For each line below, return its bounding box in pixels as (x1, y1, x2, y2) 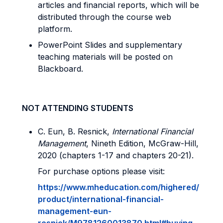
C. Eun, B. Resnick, (38, 126, 112, 136)
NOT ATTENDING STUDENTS (22, 103, 133, 113)
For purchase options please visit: (38, 166, 165, 176)
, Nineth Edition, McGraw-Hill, (86, 138, 199, 148)
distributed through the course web (38, 12, 171, 22)
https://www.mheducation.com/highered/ (38, 182, 199, 192)
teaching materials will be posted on (38, 52, 173, 62)
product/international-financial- (38, 194, 164, 204)
